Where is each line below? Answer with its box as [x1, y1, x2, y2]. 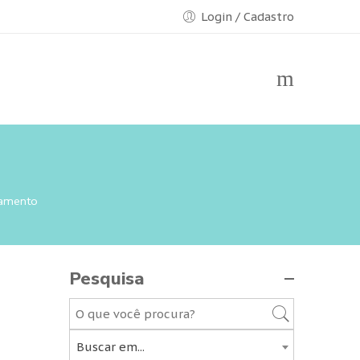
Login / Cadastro [201, 9, 294, 24]
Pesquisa [69, 267, 145, 291]
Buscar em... [76, 338, 145, 354]
